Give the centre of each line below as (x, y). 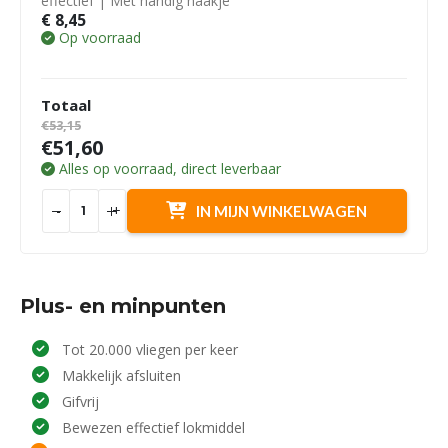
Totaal (66, 105)
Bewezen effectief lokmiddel (154, 428)
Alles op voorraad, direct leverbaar (168, 169)
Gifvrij (81, 402)
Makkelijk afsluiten (122, 376)
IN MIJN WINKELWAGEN (282, 211)
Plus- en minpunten (123, 306)
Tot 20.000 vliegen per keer (150, 350)
